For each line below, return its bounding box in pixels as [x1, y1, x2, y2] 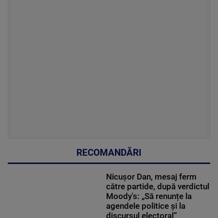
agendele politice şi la [106, 200, 185, 211]
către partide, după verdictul [106, 181, 209, 191]
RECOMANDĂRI [76, 147, 142, 158]
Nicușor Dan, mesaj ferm [106, 171, 197, 182]
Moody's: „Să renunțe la [106, 191, 192, 201]
